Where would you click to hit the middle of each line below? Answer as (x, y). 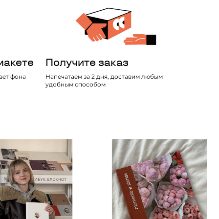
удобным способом (75, 84)
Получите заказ (87, 62)
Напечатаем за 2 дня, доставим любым (104, 76)
